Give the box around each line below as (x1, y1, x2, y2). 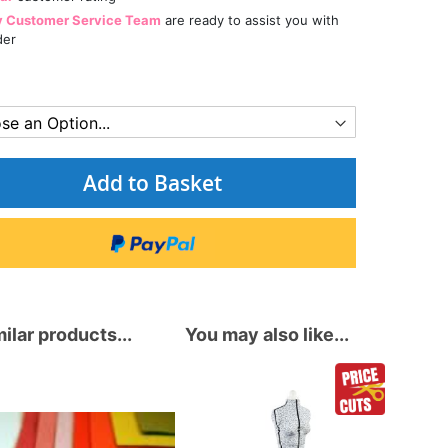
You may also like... (185, 323, 350, 345)
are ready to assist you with (160, 11, 339, 28)
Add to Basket (83, 168, 223, 197)
